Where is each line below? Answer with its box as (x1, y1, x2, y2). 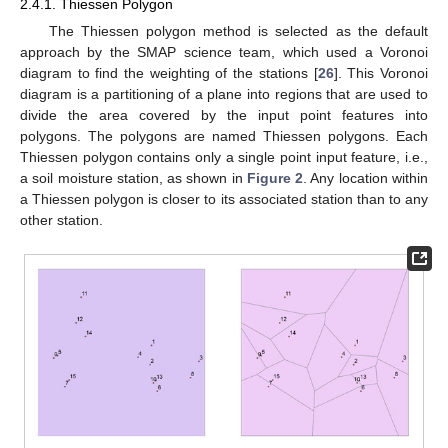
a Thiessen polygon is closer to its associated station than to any (20, 191, 428, 208)
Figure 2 (246, 170, 304, 187)
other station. (20, 212, 103, 229)
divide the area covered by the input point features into (20, 107, 428, 124)
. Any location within (303, 170, 429, 187)
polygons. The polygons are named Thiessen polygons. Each (20, 128, 428, 145)
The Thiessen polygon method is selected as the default (48, 23, 428, 40)
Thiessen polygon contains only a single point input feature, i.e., (20, 149, 428, 166)
